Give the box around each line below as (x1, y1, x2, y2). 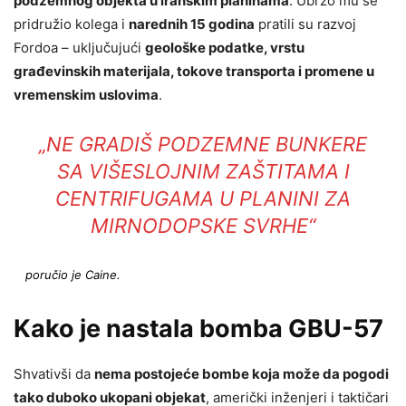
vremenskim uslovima (14, 86, 159, 104)
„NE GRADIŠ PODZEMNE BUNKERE (39, 132, 367, 157)
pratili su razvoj (255, 15, 356, 34)
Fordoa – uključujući (14, 39, 145, 57)
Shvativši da (14, 365, 94, 383)
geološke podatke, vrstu (145, 39, 304, 57)
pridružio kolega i (14, 15, 129, 34)
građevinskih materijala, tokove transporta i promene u (14, 63, 374, 81)
